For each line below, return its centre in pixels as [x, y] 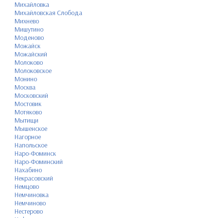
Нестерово [29, 211]
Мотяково [28, 112]
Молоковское [33, 70]
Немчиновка [32, 194]
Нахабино [28, 170]
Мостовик [28, 103]
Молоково [29, 62]
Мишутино [29, 29]
